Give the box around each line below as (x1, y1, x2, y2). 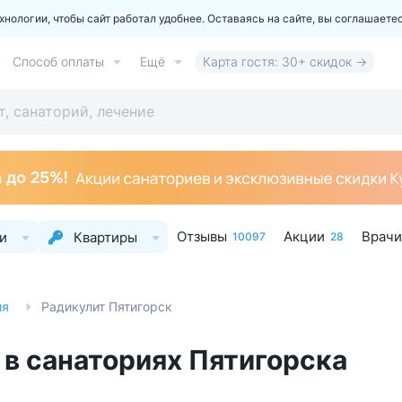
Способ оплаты (13, 54, 104, 69)
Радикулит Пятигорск (41, 299, 172, 314)
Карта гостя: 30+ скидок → (203, 54, 367, 69)
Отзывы (177, 228, 227, 245)
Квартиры (74, 228, 137, 246)
